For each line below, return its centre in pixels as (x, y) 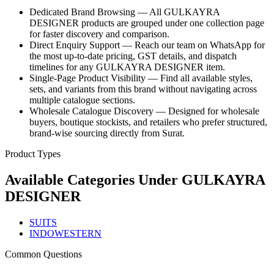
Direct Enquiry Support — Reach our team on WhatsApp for (147, 45)
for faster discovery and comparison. (99, 34)
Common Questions (43, 254)
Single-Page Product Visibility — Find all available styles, (141, 78)
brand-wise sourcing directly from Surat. (107, 133)
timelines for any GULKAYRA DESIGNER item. (127, 67)
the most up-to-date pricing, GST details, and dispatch (133, 56)
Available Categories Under (93, 180)
